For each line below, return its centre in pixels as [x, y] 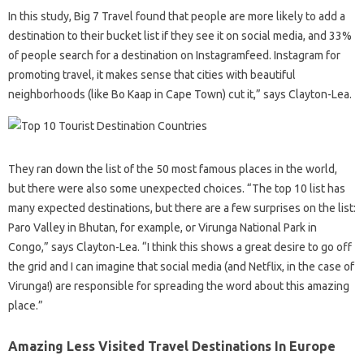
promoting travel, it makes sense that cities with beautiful [152, 74]
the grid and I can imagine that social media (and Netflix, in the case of [181, 266]
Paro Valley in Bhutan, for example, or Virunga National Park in [162, 227]
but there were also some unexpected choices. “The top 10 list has [177, 188]
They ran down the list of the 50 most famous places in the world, [173, 169]
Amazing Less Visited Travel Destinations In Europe [172, 346]
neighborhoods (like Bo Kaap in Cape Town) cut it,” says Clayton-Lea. [180, 94]
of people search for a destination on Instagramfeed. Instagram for [174, 55]
